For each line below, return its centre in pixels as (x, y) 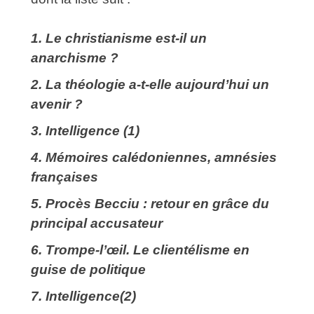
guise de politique (88, 270)
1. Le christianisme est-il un (119, 39)
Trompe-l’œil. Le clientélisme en (146, 250)
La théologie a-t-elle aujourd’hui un (156, 85)
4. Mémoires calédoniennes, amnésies (154, 158)
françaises (64, 177)
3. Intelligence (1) (85, 131)
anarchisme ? (75, 58)
